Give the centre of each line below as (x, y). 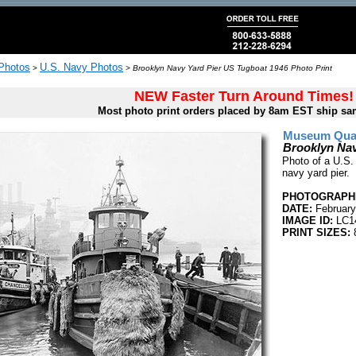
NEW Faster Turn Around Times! (244, 96)
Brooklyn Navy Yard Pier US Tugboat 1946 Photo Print (232, 68)
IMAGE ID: (308, 221)
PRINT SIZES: (316, 232)
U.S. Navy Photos (81, 67)
